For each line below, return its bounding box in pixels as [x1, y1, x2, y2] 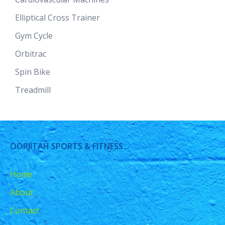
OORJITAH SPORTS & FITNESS [10, 140, 123, 152]
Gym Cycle [15, 30, 53, 42]
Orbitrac [15, 48, 46, 60]
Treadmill [15, 84, 51, 96]
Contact [10, 204, 39, 216]
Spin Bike [15, 66, 50, 78]
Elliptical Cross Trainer [15, 12, 100, 24]
